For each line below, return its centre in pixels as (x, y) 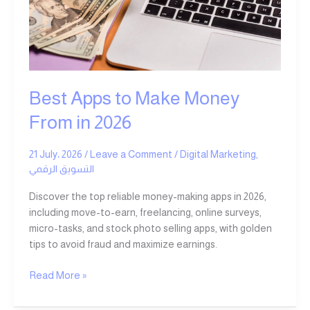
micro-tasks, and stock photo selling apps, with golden (150, 228)
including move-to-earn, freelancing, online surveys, (145, 212)
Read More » (57, 275)
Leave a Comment (131, 155)
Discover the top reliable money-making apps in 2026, (147, 196)
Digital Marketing (218, 155)
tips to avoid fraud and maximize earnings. (123, 244)
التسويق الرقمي (61, 169)
